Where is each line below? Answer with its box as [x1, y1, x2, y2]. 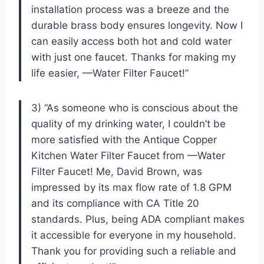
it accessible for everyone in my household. [31, 229, 236, 241]
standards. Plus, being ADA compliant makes [31, 213, 245, 225]
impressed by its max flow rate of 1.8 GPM [31, 181, 232, 193]
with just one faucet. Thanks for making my [31, 51, 236, 63]
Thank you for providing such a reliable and [31, 245, 236, 257]
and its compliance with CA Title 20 [31, 197, 199, 209]
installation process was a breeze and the [31, 3, 229, 15]
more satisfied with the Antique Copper [31, 133, 217, 146]
